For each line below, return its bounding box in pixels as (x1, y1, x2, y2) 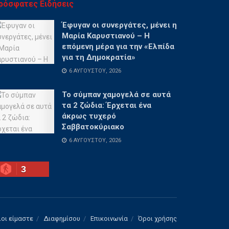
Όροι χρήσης (138, 214, 177, 222)
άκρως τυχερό (62, 111, 116, 121)
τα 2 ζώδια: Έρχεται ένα (62, 100, 151, 110)
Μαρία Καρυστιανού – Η (62, 31, 150, 40)
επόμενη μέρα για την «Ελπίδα (62, 41, 174, 51)
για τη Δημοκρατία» (62, 52, 135, 62)
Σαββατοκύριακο (62, 122, 124, 131)
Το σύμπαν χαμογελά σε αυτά (62, 89, 171, 99)
